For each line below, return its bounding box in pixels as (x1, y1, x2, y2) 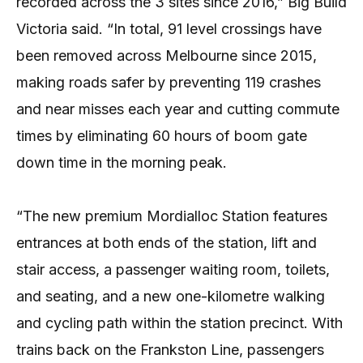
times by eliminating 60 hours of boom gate (16, 126, 307, 144)
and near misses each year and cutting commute (16, 100, 340, 117)
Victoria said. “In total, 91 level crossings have (16, 19, 322, 37)
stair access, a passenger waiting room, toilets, (16, 261, 330, 279)
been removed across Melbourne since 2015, (16, 46, 317, 64)
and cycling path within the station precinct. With (16, 314, 343, 332)
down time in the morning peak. (16, 153, 227, 171)
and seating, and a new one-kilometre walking (16, 288, 325, 305)
